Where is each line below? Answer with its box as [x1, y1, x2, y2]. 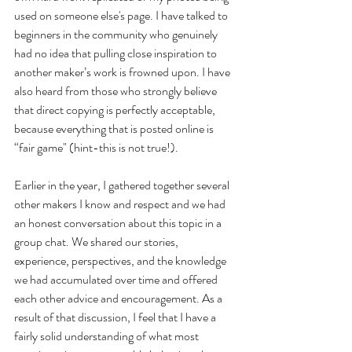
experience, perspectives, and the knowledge [14, 251, 229, 269]
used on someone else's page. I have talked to [14, 5, 230, 24]
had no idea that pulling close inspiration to [14, 43, 219, 62]
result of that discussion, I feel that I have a [14, 307, 218, 326]
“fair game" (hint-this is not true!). [14, 137, 178, 156]
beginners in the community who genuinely [14, 24, 220, 43]
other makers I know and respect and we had [14, 194, 228, 213]
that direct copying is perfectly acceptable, [14, 100, 218, 119]
